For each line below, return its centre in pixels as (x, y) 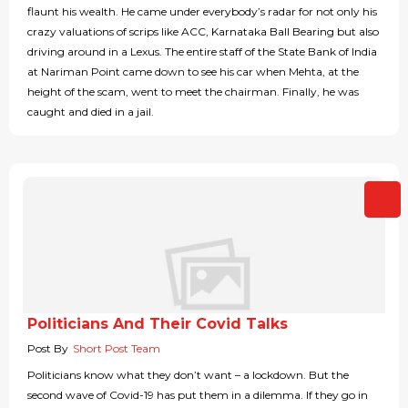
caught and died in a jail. (91, 112)
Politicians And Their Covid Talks (158, 324)
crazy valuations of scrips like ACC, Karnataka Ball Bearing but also (203, 32)
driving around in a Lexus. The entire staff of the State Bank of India (202, 52)
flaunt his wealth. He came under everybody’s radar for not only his (202, 12)
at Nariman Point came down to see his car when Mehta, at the (193, 72)
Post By (48, 349)
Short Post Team (117, 349)
